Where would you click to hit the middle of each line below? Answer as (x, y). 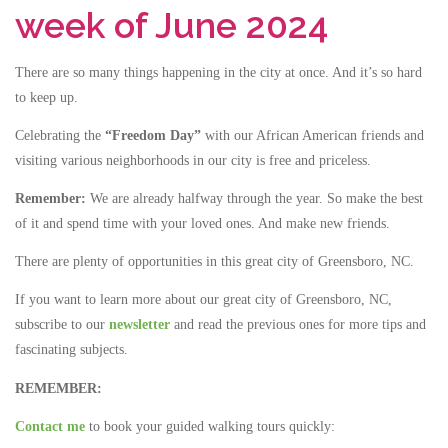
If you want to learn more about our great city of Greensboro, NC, (203, 300)
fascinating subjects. (73, 350)
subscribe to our (62, 325)
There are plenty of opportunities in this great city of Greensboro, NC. (214, 262)
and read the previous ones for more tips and (298, 325)
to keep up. (46, 97)
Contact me (50, 426)
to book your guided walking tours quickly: (210, 426)
